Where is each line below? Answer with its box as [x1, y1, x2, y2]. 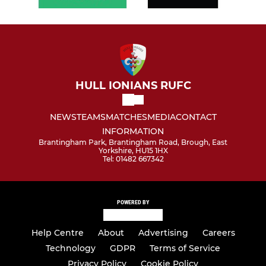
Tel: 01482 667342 [102, 154, 164, 163]
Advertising [138, 227, 188, 239]
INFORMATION [102, 125, 164, 137]
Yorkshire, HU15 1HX [98, 145, 168, 155]
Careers [202, 227, 235, 239]
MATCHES [105, 111, 147, 122]
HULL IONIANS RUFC [75, 78, 191, 92]
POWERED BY [117, 198, 149, 205]
